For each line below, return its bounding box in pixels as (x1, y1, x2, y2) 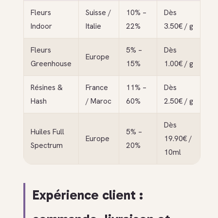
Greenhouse (30, 58, 72, 69)
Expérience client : (32, 187, 144, 203)
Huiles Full (30, 127, 64, 137)
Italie (85, 21, 101, 31)
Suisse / (85, 7, 111, 18)
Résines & (30, 82, 63, 92)
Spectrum (30, 140, 63, 150)
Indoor (30, 21, 52, 31)
